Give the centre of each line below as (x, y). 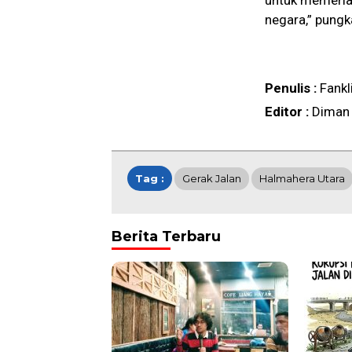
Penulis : (292, 88)
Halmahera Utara (302, 179)
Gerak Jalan (212, 179)
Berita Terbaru (166, 237)
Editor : (288, 112)
